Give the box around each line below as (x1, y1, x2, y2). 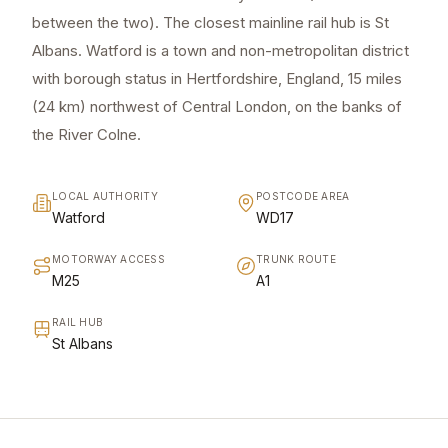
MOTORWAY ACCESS (52, 253, 165, 266)
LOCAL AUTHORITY (52, 190, 158, 203)
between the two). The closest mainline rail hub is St (32, 13, 389, 33)
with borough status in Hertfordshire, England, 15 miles (32, 69, 402, 89)
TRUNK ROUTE (256, 253, 336, 266)
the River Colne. (32, 125, 141, 145)
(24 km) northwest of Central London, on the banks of (32, 97, 402, 117)
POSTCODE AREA (256, 190, 350, 203)
